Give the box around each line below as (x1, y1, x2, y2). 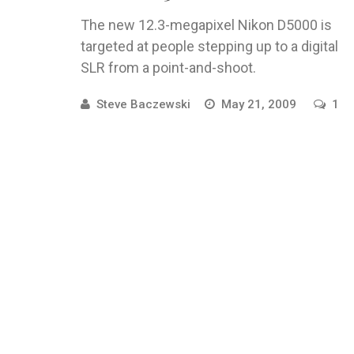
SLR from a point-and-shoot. (81, 59, 256, 76)
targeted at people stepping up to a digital (81, 38, 338, 55)
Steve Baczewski (96, 97, 190, 111)
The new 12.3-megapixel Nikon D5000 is (81, 17, 332, 33)
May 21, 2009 (221, 97, 299, 111)
